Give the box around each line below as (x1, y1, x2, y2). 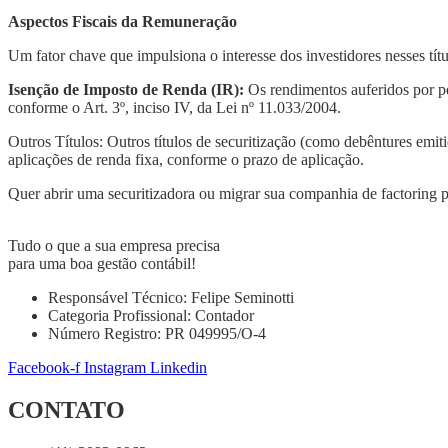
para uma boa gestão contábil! (8, 254, 196, 272)
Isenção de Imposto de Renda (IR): (8, 80, 244, 98)
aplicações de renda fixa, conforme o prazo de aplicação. (8, 150, 364, 168)
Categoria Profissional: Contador (48, 306, 254, 324)
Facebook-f (8, 358, 80, 376)
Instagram (84, 358, 146, 376)
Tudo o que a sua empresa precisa (8, 236, 220, 254)
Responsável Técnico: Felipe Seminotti (48, 288, 294, 306)
